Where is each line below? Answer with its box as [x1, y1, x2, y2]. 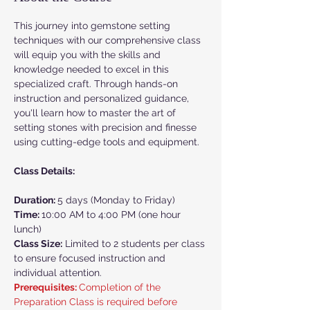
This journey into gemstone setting [14, 20, 173, 31]
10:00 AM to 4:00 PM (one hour [42, 209, 183, 220]
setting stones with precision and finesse [14, 122, 199, 133]
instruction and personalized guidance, [14, 93, 192, 104]
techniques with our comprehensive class [14, 35, 203, 46]
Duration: [14, 194, 57, 206]
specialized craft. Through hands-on [14, 78, 181, 89]
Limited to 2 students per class [62, 238, 208, 249]
